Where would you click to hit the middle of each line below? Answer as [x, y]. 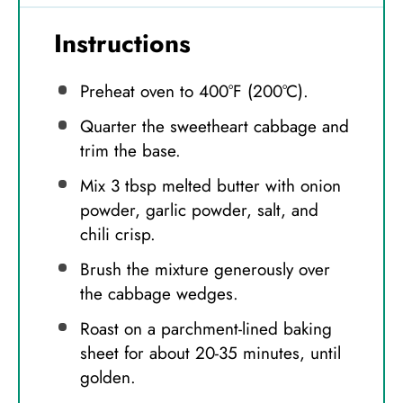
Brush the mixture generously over [205, 269]
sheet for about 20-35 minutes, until [210, 353]
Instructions [122, 44]
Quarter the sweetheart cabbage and [214, 126]
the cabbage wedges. [159, 293]
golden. [107, 377]
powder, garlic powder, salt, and [199, 210]
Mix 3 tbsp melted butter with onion [210, 185]
